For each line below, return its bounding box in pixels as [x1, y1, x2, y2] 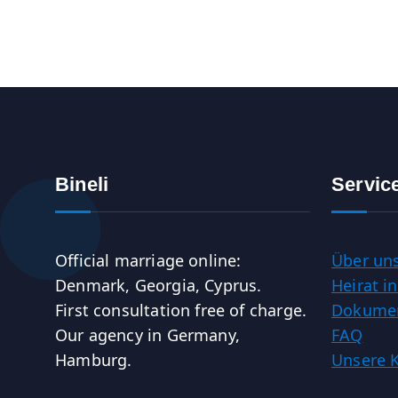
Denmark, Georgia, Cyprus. [55, 275, 262, 297]
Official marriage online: [55, 250, 242, 272]
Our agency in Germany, [55, 324, 240, 346]
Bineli [55, 173, 109, 196]
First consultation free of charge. [55, 299, 307, 322]
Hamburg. [55, 349, 132, 371]
